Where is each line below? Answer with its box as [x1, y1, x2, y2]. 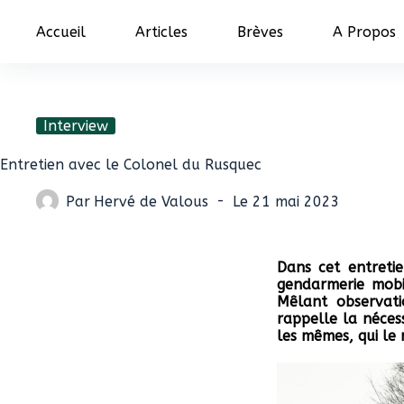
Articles [135, 23, 188, 41]
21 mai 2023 [252, 192, 340, 210]
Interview [43, 117, 108, 134]
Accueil [36, 23, 86, 41]
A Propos [333, 23, 396, 41]
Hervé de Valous [94, 192, 209, 210]
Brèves [237, 23, 283, 41]
